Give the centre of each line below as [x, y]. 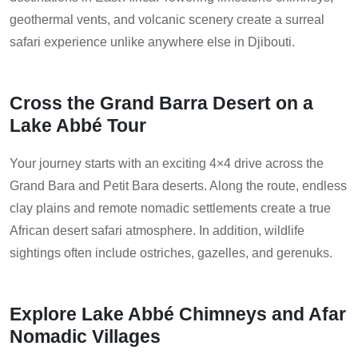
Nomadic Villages [85, 337]
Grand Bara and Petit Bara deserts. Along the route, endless [178, 186]
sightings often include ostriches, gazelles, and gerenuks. [171, 253]
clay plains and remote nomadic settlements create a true [170, 209]
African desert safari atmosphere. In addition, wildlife [157, 231]
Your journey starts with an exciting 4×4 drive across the [167, 164]
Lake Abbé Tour [78, 126]
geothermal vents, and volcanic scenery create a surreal [167, 20]
